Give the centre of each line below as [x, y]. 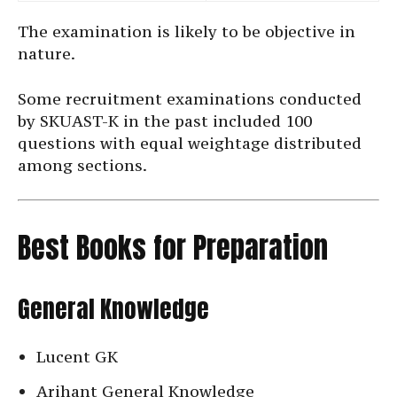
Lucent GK [77, 357]
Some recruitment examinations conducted [190, 99]
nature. [47, 54]
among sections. [82, 166]
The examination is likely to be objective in [187, 32]
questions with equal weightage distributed [190, 144]
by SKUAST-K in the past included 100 [165, 121]
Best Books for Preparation [173, 248]
